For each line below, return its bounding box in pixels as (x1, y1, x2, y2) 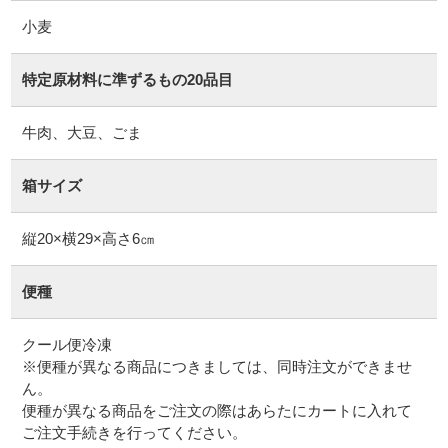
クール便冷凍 (21, 336, 112, 354)
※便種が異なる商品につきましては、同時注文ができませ (21, 358, 412, 376)
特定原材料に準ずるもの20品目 (21, 71, 233, 89)
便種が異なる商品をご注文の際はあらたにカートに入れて (21, 402, 412, 420)
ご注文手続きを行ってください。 (21, 424, 247, 442)
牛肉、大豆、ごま (21, 124, 142, 142)
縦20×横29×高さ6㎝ (21, 230, 155, 248)
